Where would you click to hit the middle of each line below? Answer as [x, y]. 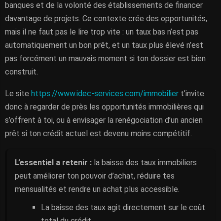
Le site [18, 93]
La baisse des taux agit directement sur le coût [123, 207]
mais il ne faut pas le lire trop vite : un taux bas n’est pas [102, 32]
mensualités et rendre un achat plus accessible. [97, 189]
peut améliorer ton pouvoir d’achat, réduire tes [95, 176]
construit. [21, 72]
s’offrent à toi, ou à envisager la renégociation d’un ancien [104, 120]
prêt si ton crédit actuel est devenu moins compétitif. [98, 133]
